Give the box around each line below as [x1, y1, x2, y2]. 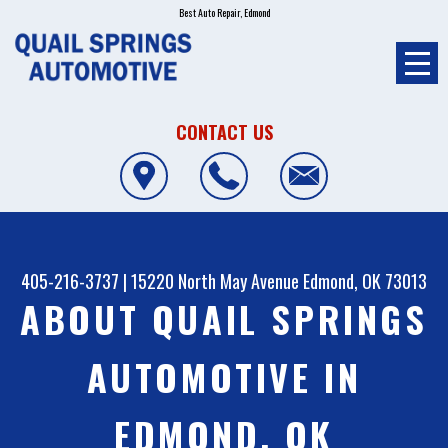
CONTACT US [175, 118, 273, 145]
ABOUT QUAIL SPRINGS [20, 292, 428, 346]
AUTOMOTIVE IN [86, 350, 362, 404]
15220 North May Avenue [131, 268, 299, 295]
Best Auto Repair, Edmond [178, 5, 270, 20]
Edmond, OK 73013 [303, 268, 427, 295]
